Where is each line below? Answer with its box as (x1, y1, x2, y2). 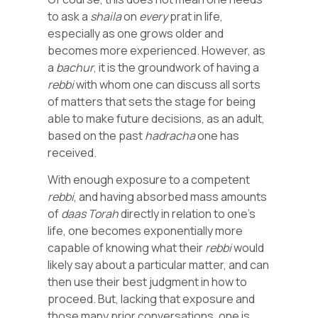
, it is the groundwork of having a (94, 59, 260, 75)
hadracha (145, 127, 196, 143)
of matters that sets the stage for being (48, 93, 256, 109)
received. (48, 144, 97, 160)
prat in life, (168, 8, 224, 24)
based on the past (48, 127, 146, 143)
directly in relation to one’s (119, 206, 256, 222)
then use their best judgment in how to (48, 274, 248, 290)
